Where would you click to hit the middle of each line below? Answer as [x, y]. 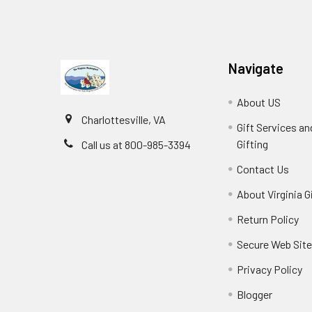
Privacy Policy [270, 269]
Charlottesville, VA [124, 119]
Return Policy [268, 219]
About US [259, 102]
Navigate [256, 68]
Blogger [255, 294]
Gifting [253, 144]
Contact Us [263, 169]
